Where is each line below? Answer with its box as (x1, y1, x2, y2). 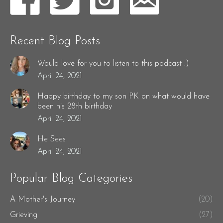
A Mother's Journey (10, 196, 75, 204)
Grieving (10, 211, 37, 220)
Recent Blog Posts (10, 35, 100, 48)
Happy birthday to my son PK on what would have (37, 93, 210, 101)
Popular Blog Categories (10, 172, 132, 185)
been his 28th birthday (37, 103, 112, 111)
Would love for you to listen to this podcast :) (37, 60, 189, 68)
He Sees (37, 135, 66, 144)
